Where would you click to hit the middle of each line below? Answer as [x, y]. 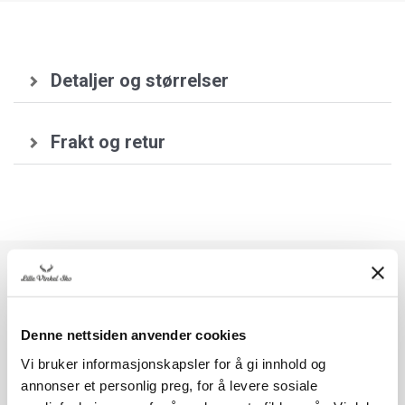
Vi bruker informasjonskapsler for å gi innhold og [174, 363]
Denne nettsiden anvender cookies [133, 334]
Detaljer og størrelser [140, 81]
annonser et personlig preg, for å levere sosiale [169, 385]
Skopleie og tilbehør [202, 294]
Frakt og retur [108, 142]
